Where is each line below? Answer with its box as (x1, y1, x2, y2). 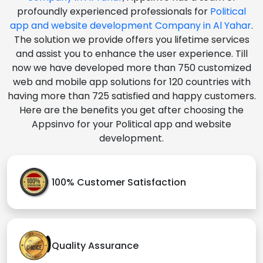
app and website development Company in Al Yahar (10, 19, 251, 33)
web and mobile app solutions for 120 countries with (12, 75, 251, 89)
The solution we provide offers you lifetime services (14, 33, 249, 47)
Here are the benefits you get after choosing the (19, 103, 244, 117)
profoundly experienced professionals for (17, 5, 210, 19)
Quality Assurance (52, 238, 139, 252)
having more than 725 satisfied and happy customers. (7, 89, 256, 103)
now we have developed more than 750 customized (12, 61, 251, 75)
